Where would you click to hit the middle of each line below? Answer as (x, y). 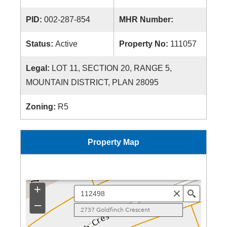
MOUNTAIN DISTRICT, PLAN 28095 (92, 82)
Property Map (113, 142)
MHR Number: (147, 20)
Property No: (145, 44)
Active (66, 44)
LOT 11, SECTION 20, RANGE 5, (112, 68)
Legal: (39, 68)
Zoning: (42, 107)
